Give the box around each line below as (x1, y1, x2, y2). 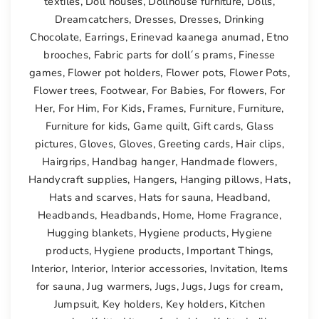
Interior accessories (110, 261, 205, 276)
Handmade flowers (180, 154, 275, 169)
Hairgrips (41, 154, 87, 169)
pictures (35, 136, 74, 151)
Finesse (239, 47, 276, 62)
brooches (43, 47, 88, 62)
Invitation (210, 261, 256, 276)
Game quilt (133, 118, 188, 133)
